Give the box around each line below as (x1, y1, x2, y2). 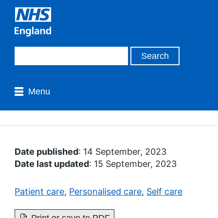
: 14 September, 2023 (78, 146, 166, 157)
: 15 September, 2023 (89, 159, 177, 169)
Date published (15, 146, 78, 157)
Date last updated (15, 159, 89, 169)
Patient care (15, 186, 64, 197)
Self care (146, 186, 182, 197)
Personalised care (69, 186, 142, 197)
